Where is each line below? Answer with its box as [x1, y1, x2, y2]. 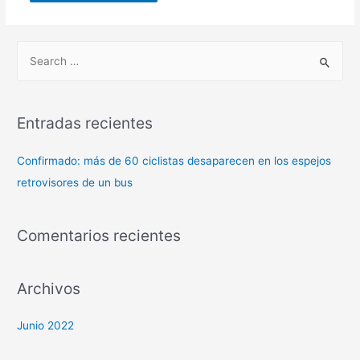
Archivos [17, 279, 81, 299]
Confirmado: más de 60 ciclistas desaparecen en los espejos [17, 153, 332, 167]
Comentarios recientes [17, 225, 182, 245]
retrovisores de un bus [17, 175, 133, 189]
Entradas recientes [17, 113, 153, 133]
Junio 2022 [17, 319, 75, 333]
